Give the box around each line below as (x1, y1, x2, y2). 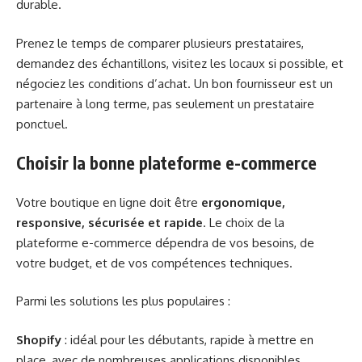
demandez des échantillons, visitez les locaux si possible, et (16, 55, 343, 71)
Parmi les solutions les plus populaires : (16, 293, 230, 309)
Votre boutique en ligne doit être (16, 194, 201, 210)
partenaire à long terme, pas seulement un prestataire (16, 95, 314, 112)
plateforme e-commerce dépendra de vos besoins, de (16, 234, 314, 250)
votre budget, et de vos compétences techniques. (16, 255, 293, 271)
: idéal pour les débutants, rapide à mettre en (61, 331, 314, 347)
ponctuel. (16, 116, 68, 132)
